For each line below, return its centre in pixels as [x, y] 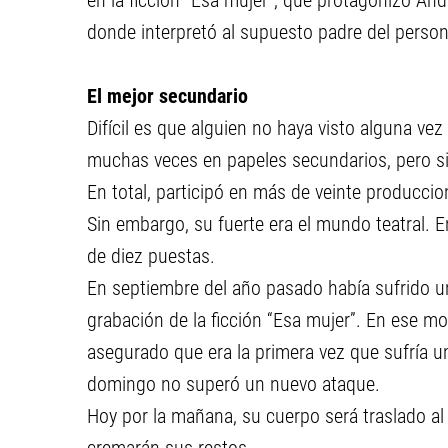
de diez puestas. [151, 256]
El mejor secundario [167, 96]
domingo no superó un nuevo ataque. [233, 384]
